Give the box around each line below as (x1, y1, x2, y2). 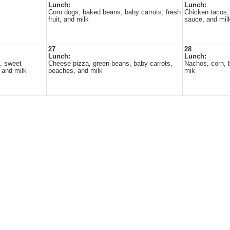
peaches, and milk (48, 67, 103, 74)
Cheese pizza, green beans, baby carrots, (48, 60, 172, 67)
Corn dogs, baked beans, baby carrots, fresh (48, 9, 181, 16)
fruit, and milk (48, 16, 89, 23)
